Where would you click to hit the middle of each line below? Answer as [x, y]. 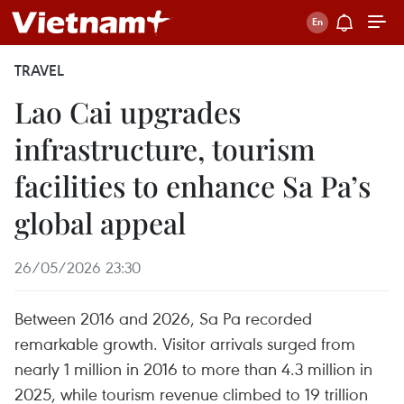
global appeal [100, 222]
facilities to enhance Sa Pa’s [193, 185]
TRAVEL [39, 70]
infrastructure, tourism [165, 148]
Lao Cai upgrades [128, 111]
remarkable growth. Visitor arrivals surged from [185, 343]
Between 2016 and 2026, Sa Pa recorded [163, 318]
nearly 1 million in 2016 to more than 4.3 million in [193, 368]
